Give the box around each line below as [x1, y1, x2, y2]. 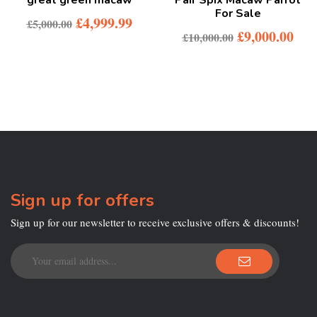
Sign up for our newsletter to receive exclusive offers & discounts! [11, 215, 299, 229]
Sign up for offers [11, 188, 154, 212]
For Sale [214, 5, 261, 21]
